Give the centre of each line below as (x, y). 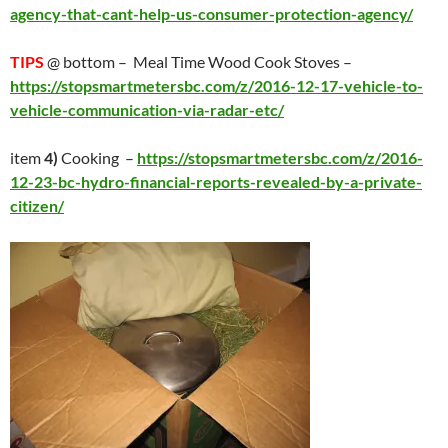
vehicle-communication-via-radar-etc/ (147, 109)
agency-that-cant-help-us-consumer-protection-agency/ (211, 13)
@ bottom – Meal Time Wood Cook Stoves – (198, 61)
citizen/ (37, 205)
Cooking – (97, 157)
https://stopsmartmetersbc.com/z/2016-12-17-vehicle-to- (216, 85)
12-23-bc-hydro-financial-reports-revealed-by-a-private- (216, 181)
